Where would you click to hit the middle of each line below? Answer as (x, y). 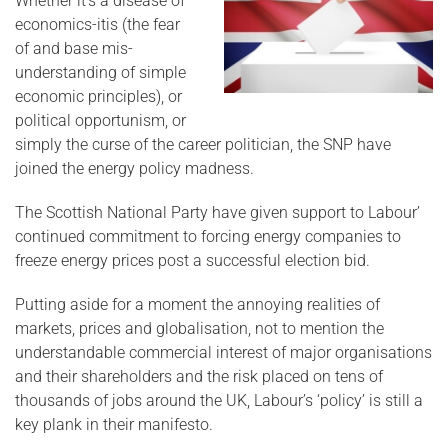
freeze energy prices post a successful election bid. (192, 260)
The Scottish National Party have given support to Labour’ (217, 212)
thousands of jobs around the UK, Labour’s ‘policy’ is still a (219, 400)
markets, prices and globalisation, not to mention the (199, 328)
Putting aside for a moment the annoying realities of (197, 304)
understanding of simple (100, 72)
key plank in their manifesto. (114, 424)
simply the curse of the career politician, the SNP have (203, 144)
